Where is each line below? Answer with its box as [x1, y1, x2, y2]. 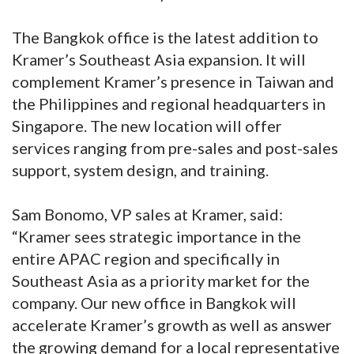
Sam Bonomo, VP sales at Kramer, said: [12, 205, 283, 224]
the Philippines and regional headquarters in [12, 94, 326, 114]
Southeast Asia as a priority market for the [12, 271, 310, 291]
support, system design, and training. [12, 160, 269, 180]
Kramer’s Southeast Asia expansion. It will [12, 50, 306, 70]
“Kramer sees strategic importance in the [12, 227, 301, 247]
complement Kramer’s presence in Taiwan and [12, 72, 334, 92]
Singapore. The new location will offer [12, 116, 282, 136]
